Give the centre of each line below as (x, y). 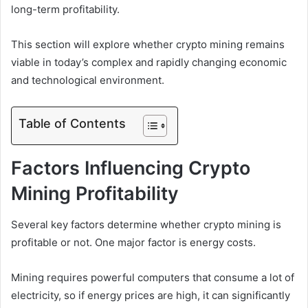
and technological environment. (88, 80)
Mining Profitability (95, 194)
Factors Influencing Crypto (131, 168)
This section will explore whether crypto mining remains (148, 45)
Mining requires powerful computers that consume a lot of (153, 277)
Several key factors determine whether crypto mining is (146, 224)
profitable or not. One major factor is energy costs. (135, 242)
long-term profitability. (67, 10)
